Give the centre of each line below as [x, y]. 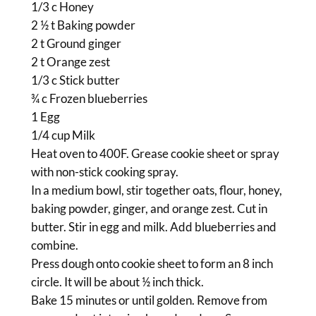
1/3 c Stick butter [75, 80]
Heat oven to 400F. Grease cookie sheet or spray [155, 154]
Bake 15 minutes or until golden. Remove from [149, 300]
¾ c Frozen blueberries [89, 99]
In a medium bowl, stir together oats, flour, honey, [156, 190]
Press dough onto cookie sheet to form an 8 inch [152, 264]
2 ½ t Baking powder [83, 25]
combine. [54, 245]
